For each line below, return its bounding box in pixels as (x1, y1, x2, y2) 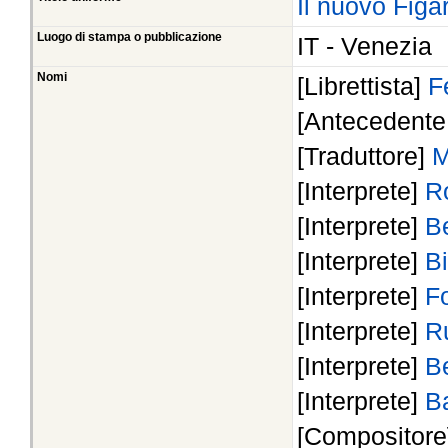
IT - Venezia (297, 32, 432, 61)
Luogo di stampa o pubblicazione (37, 31, 222, 44)
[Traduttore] (297, 142, 432, 171)
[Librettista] (297, 72, 428, 101)
